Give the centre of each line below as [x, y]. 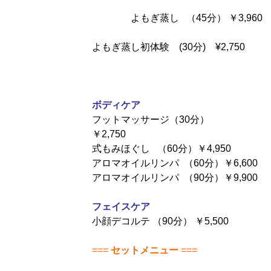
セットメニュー [144, 250]
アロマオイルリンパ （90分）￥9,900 [175, 177]
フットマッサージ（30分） [150, 119]
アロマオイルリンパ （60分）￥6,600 [175, 163]
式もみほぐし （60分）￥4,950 [161, 148]
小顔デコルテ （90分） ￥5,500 [160, 221]
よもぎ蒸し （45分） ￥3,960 [196, 18]
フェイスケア [121, 206]
